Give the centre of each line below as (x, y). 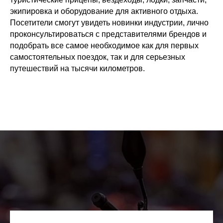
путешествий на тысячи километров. (77, 68)
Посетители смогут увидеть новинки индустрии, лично (109, 23)
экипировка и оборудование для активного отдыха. (104, 11)
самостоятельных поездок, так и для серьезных (98, 57)
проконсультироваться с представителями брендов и (108, 34)
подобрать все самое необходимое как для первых (104, 46)
